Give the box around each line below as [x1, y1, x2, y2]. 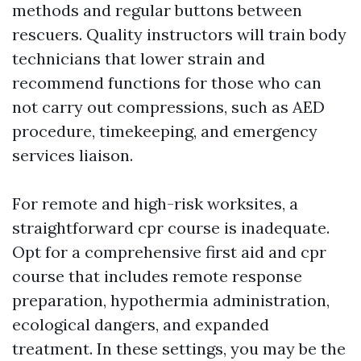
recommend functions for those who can [12, 73, 322, 93]
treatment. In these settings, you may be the [12, 338, 346, 359]
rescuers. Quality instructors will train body [12, 24, 346, 44]
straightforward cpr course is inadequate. [12, 218, 330, 238]
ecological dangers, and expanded [12, 314, 269, 334]
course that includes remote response [12, 266, 302, 286]
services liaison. [12, 145, 133, 165]
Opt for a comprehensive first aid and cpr [12, 242, 326, 262]
